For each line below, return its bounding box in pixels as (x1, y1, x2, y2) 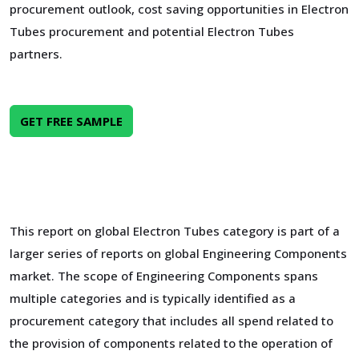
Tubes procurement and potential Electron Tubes (10, 23, 294, 39)
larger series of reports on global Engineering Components (10, 245, 347, 261)
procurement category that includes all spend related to (10, 313, 333, 329)
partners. (10, 46, 63, 62)
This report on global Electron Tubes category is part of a (10, 223, 340, 239)
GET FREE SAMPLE (20, 113, 123, 129)
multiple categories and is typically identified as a (10, 290, 296, 306)
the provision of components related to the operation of (10, 335, 333, 351)
